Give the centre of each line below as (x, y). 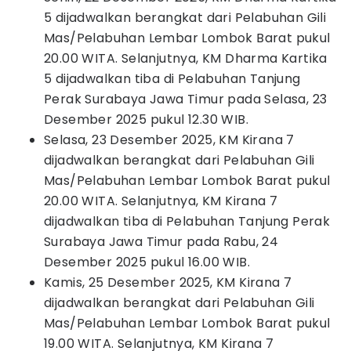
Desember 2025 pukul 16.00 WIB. (147, 262)
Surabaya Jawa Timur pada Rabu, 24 (161, 242)
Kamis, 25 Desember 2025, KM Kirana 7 (168, 282)
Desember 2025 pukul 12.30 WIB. (146, 119)
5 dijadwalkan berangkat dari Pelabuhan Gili (185, 18)
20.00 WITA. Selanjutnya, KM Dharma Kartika (186, 58)
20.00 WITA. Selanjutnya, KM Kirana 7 (161, 201)
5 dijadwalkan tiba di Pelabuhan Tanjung (172, 79)
